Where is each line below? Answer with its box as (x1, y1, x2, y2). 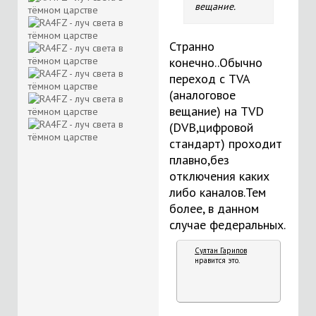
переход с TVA (169, 71, 250, 87)
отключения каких (169, 168, 269, 184)
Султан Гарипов (195, 245, 247, 255)
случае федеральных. (169, 217, 286, 233)
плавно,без (169, 152, 229, 168)
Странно (169, 38, 214, 54)
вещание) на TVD (169, 103, 264, 119)
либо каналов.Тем (169, 184, 266, 200)
